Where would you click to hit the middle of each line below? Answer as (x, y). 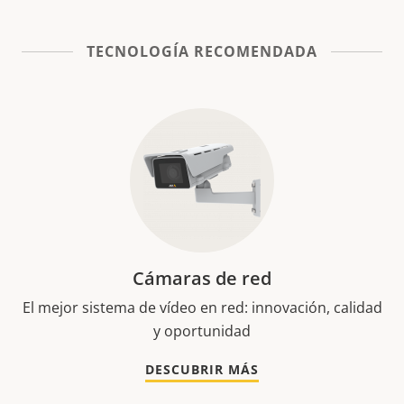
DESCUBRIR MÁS (202, 369)
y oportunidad (202, 331)
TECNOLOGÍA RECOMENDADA (202, 51)
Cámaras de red (202, 278)
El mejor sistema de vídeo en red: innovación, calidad (202, 308)
